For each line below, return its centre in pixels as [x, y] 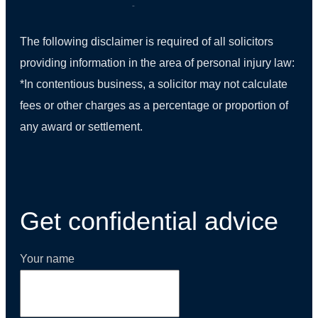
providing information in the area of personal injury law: [157, 62]
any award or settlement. [81, 126]
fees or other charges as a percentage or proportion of [154, 105]
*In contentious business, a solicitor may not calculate [154, 84]
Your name [47, 258]
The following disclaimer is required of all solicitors [147, 41]
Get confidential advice [149, 221]
